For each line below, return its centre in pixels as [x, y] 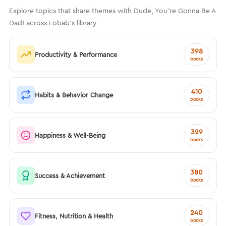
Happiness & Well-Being [70, 135]
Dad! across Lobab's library [53, 23]
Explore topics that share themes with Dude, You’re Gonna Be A [112, 11]
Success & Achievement [70, 175]
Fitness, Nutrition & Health [74, 216]
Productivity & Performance [76, 54]
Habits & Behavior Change [74, 95]
